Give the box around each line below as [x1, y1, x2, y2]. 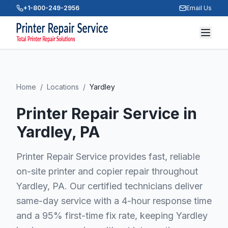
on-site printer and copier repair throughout [16, 166, 198, 177]
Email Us [186, 4, 212, 12]
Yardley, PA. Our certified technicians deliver [16, 181, 203, 191]
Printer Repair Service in [16, 104, 197, 123]
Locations [47, 82, 79, 91]
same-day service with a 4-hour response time [16, 195, 212, 206]
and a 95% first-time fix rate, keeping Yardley [16, 210, 208, 221]
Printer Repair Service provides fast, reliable [16, 151, 200, 162]
